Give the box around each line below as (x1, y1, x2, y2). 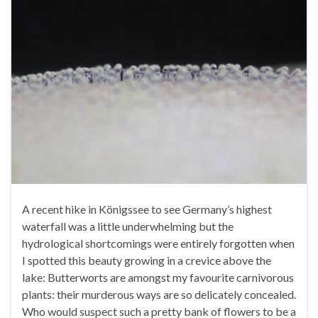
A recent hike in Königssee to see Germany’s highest (22, 202, 272, 216)
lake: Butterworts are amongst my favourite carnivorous (22, 270, 294, 284)
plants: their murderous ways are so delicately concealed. (22, 287, 296, 301)
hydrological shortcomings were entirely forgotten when (22, 236, 295, 250)
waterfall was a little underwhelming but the (22, 219, 234, 233)
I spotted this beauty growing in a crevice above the (22, 253, 271, 267)
